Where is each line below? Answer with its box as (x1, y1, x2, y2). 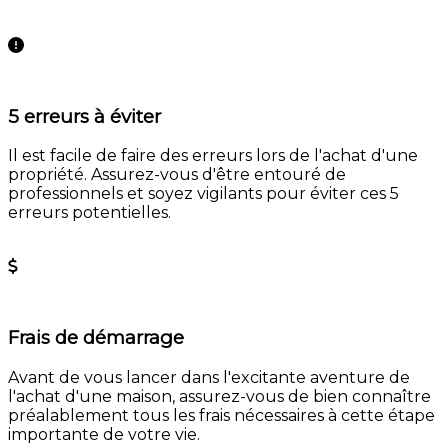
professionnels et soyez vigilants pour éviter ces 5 (8, 184, 399, 204)
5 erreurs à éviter (8, 104, 161, 128)
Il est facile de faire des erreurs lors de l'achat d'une (8, 146, 418, 166)
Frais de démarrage (8, 325, 184, 349)
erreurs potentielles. (8, 203, 171, 223)
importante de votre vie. (8, 424, 200, 444)
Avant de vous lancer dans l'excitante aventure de (8, 367, 410, 387)
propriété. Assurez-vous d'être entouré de (8, 165, 346, 185)
